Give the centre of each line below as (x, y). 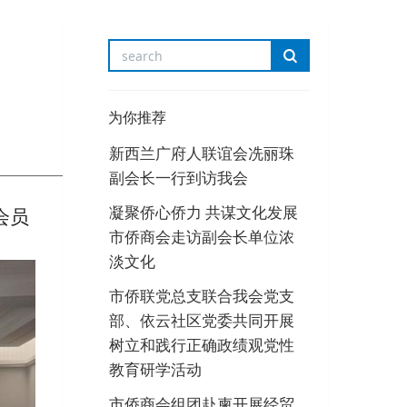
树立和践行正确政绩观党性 (201, 345)
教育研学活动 (155, 370)
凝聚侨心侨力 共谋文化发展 (203, 213)
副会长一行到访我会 (178, 178)
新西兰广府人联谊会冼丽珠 (201, 154)
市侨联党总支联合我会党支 (201, 296)
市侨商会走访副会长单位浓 (201, 237)
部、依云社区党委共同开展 (201, 321)
